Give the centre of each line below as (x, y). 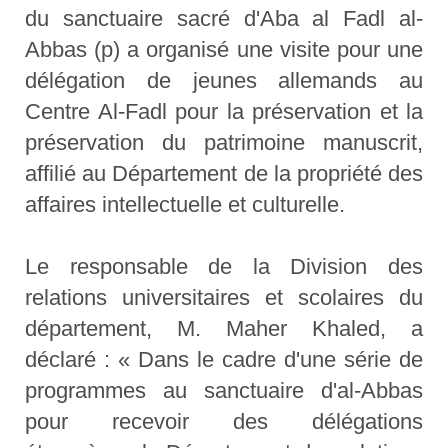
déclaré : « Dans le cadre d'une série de (224, 360)
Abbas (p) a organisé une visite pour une (224, 50)
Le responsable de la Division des (224, 267)
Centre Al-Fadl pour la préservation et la (224, 112)
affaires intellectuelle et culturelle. (185, 205)
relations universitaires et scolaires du (224, 298)
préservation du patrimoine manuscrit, (224, 143)
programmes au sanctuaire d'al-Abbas (224, 391)
